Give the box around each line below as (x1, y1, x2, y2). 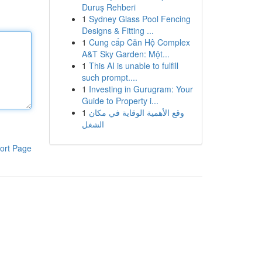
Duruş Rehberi (81, 1, 136, 13)
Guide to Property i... (81, 95, 158, 106)
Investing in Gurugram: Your (88, 83, 193, 95)
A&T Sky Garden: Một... (81, 48, 170, 60)
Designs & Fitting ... (81, 25, 154, 36)
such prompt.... (81, 71, 137, 83)
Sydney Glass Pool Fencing (88, 13, 191, 25)
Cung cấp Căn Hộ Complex (88, 36, 190, 48)
